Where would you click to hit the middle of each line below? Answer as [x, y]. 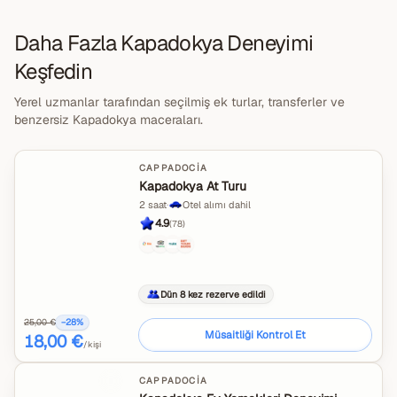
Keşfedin [54, 71]
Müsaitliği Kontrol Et [255, 335]
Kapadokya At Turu [193, 186]
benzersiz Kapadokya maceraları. [109, 120]
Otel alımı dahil [217, 205]
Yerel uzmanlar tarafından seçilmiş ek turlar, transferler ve [179, 102]
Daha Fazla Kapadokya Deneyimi [164, 43]
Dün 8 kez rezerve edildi [213, 294]
